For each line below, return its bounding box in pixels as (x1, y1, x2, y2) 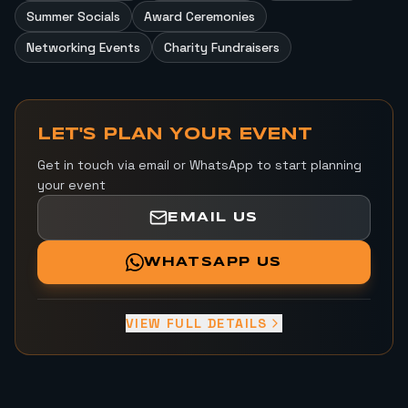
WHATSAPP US (144, 256, 282, 270)
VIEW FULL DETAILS (126, 315, 268, 332)
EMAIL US (168, 211, 259, 225)
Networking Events (26, 39, 140, 56)
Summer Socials (26, 8, 120, 25)
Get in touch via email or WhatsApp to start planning (37, 157, 362, 174)
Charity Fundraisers (164, 39, 280, 56)
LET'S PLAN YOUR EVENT (37, 127, 312, 144)
